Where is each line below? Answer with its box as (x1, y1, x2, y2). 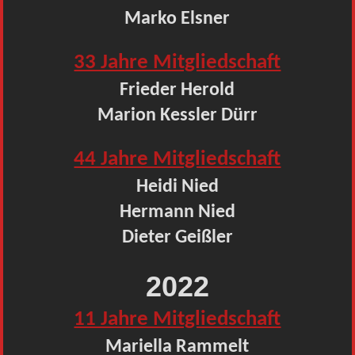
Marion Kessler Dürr (97, 105, 258, 125)
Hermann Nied (119, 202, 235, 222)
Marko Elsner (124, 9, 231, 29)
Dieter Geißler (121, 227, 233, 247)
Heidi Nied (136, 177, 219, 197)
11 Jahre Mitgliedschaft (74, 308, 281, 330)
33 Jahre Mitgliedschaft (74, 52, 281, 74)
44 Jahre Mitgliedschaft (74, 148, 281, 170)
